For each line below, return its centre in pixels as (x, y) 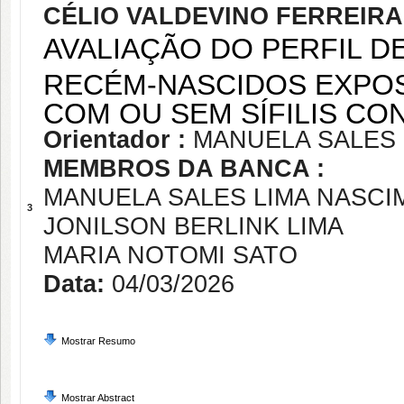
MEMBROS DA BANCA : (184, 169)
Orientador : (118, 140)
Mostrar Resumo (98, 341)
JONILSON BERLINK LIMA (193, 226)
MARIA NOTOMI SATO (170, 255)
